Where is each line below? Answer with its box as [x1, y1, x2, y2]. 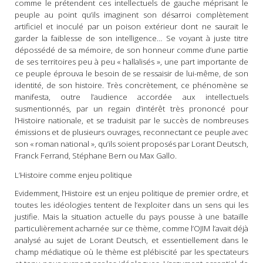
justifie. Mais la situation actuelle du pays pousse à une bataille [14, 211, 249, 222]
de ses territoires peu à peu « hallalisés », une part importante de [14, 56, 249, 68]
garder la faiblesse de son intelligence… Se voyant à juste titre [14, 33, 249, 44]
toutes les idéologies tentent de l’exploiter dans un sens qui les [14, 199, 249, 210]
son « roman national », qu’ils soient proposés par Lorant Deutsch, [14, 139, 249, 150]
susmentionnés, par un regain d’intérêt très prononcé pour [14, 103, 249, 114]
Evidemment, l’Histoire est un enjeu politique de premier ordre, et [14, 187, 249, 198]
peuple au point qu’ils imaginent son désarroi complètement [14, 9, 249, 21]
